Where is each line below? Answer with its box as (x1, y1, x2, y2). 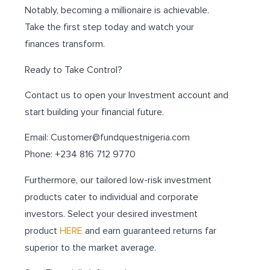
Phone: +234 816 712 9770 (25, 148, 136, 161)
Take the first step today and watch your (25, 21, 195, 34)
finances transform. (25, 38, 105, 51)
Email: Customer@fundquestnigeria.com (25, 131, 190, 144)
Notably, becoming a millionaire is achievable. (25, 4, 210, 17)
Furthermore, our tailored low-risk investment (25, 174, 212, 186)
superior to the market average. (25, 241, 157, 254)
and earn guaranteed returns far (83, 224, 217, 237)
